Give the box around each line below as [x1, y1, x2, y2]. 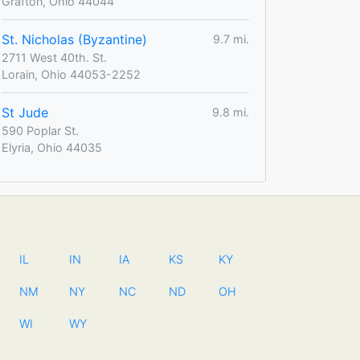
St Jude [2, 104, 48, 121]
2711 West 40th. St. [2, 50, 107, 64]
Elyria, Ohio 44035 [2, 140, 102, 154]
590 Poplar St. [2, 123, 79, 137]
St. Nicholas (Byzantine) [2, 31, 147, 47]
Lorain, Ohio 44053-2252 [2, 67, 141, 81]
